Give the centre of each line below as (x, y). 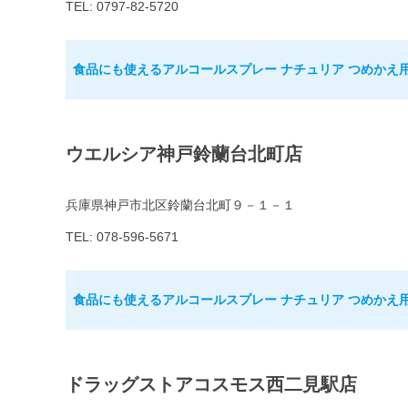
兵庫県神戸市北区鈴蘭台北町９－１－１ (180, 205)
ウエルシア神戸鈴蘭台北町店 (184, 154)
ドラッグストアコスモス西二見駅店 (211, 385)
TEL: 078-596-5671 (122, 237)
